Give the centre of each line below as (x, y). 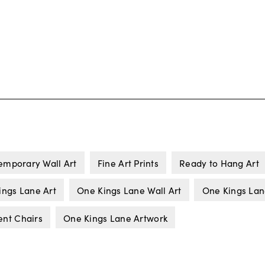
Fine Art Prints (128, 162)
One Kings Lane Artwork (116, 217)
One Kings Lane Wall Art (129, 190)
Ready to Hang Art (219, 162)
